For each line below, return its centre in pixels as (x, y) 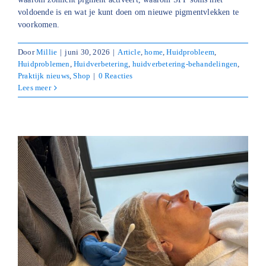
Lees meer (34, 88)
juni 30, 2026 (88, 52)
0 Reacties (115, 76)
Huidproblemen (44, 64)
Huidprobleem (190, 52)
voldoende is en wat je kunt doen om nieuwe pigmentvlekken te (129, 12)
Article (129, 52)
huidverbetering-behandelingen (185, 64)
